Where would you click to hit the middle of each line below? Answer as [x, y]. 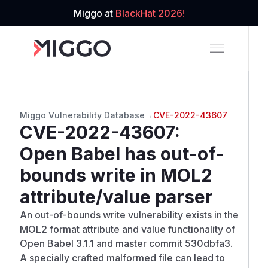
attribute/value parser [116, 197]
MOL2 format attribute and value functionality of [127, 229]
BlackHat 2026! [150, 13]
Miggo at [95, 13]
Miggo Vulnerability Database [82, 115]
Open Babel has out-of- [122, 153]
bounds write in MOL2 [116, 175]
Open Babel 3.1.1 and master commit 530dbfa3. [126, 243]
